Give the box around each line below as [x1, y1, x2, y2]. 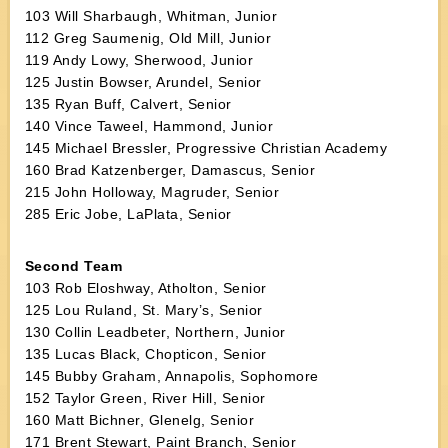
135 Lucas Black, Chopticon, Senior [24, 346, 267, 362]
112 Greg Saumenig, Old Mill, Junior [24, 30, 272, 46]
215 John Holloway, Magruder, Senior [24, 184, 280, 200]
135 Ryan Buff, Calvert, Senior [24, 96, 232, 112]
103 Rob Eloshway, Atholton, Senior [24, 280, 267, 296]
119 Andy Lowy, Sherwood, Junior [24, 52, 254, 68]
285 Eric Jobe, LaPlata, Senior [24, 206, 232, 222]
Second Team [24, 258, 123, 274]
